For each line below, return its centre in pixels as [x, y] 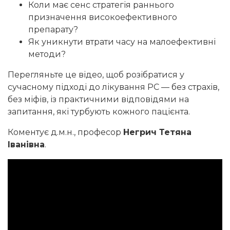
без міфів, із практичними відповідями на [98, 100]
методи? [47, 54]
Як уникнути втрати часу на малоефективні [122, 42]
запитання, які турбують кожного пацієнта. [99, 112]
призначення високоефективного [103, 17]
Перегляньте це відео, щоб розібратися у [96, 75]
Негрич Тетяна [157, 132]
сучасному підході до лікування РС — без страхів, [113, 87]
